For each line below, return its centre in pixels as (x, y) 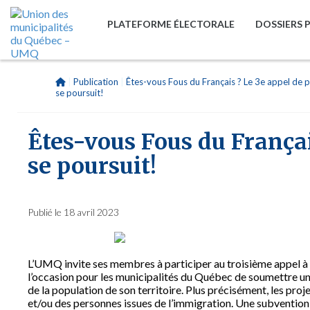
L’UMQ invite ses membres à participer (121, 263)
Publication (96, 82)
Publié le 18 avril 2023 (73, 212)
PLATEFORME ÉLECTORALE (171, 24)
